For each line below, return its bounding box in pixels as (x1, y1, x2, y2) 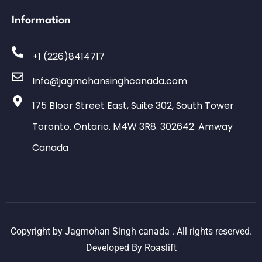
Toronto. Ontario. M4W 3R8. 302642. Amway (32, 120, 233, 134)
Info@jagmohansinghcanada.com (32, 74, 187, 88)
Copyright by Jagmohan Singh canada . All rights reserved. (10, 226, 252, 237)
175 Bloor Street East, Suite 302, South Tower (32, 99, 234, 113)
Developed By (85, 242, 144, 254)
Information (12, 15, 71, 26)
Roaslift (144, 242, 177, 254)
